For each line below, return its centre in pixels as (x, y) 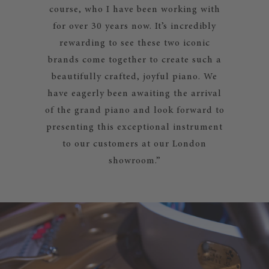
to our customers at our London (134, 144)
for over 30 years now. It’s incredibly (134, 26)
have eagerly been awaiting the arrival (134, 94)
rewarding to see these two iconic (134, 43)
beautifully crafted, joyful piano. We (134, 77)
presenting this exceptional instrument (134, 127)
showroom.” (134, 161)
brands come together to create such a (134, 60)
